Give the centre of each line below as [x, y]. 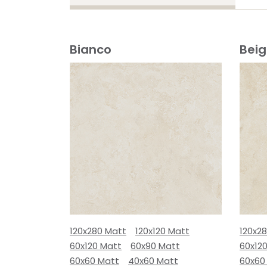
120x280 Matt [98, 231]
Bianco [91, 49]
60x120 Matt [96, 246]
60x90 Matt [155, 246]
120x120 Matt [162, 231]
